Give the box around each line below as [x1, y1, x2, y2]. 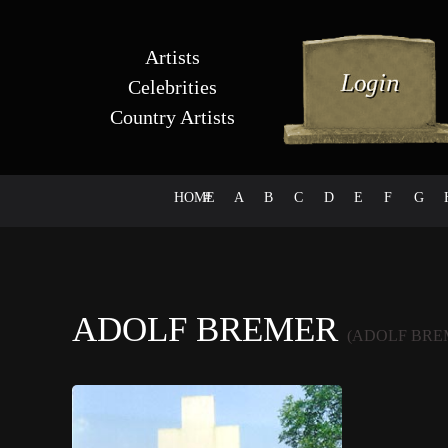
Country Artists [109, 106, 235, 128]
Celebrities [127, 76, 217, 98]
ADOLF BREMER [72, 309, 347, 348]
